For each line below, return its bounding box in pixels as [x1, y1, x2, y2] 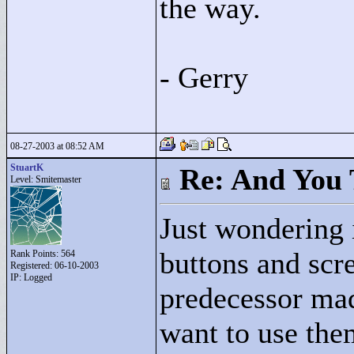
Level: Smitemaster [10, 174, 81, 185]
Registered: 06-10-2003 [10, 260, 99, 271]
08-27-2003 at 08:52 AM [10, 141, 104, 152]
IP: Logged [10, 272, 52, 283]
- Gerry [160, 61, 248, 94]
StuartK [10, 162, 43, 173]
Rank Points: [10, 248, 61, 259]
